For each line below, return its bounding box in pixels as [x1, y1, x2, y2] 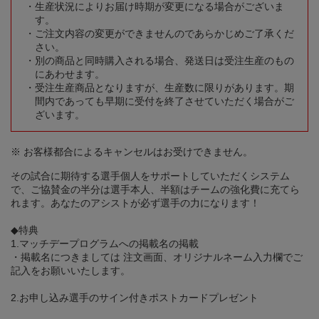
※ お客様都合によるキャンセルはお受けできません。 [11, 145, 253, 157]
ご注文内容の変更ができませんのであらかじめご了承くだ [35, 27, 294, 39]
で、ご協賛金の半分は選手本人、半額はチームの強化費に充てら [11, 183, 300, 195]
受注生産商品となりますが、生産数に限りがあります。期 [35, 81, 294, 93]
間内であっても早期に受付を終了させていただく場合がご [35, 95, 294, 107]
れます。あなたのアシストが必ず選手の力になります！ [11, 197, 260, 209]
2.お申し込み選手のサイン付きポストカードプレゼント [11, 291, 258, 303]
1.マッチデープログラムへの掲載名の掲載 [11, 237, 199, 249]
